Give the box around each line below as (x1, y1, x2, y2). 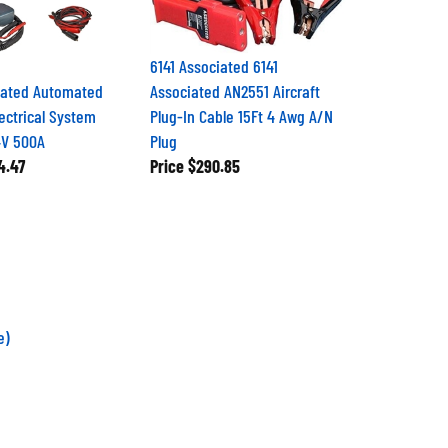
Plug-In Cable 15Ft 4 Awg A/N (149, 96, 333, 119)
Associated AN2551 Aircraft (149, 71, 320, 94)
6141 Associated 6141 (149, 46, 278, 69)
